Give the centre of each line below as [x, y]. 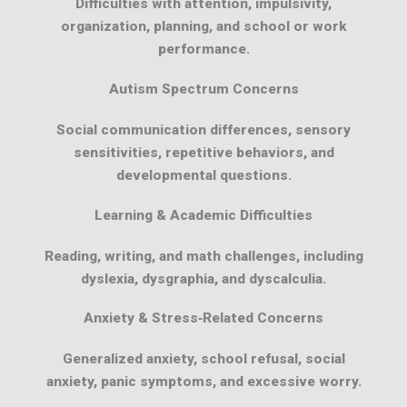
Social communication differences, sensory [203, 129]
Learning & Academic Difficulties [203, 215]
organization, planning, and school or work [203, 27]
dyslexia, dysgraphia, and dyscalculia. [203, 278]
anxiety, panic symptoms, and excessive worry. [203, 382]
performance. [203, 50]
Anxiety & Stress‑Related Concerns [203, 318]
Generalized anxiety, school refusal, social [203, 359]
